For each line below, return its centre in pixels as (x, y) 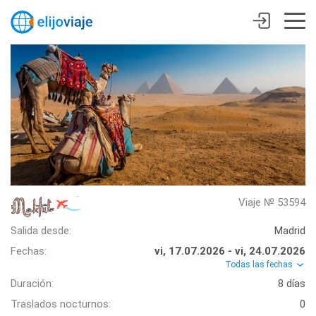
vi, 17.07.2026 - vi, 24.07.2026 (230, 251)
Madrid (290, 230)
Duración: (32, 283)
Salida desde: (41, 230)
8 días (292, 283)
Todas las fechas (260, 264)
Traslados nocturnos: (61, 304)
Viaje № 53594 (272, 202)
